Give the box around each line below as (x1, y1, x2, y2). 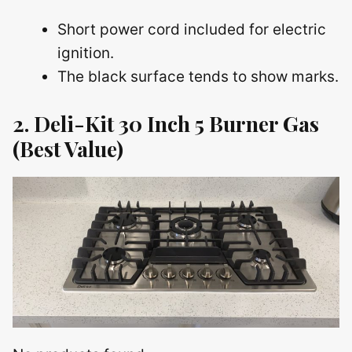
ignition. (57, 43, 114, 62)
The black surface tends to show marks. (57, 67, 339, 86)
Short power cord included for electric (57, 20, 326, 38)
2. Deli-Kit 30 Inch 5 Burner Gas (13, 109, 319, 137)
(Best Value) (13, 134, 123, 163)
